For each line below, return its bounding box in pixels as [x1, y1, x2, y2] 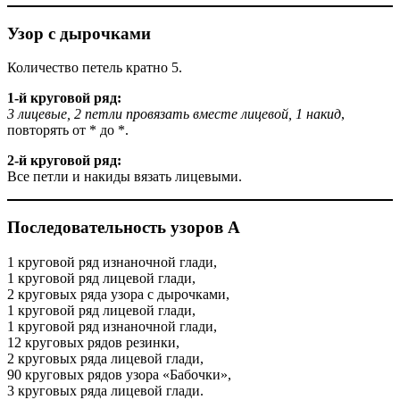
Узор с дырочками [7, 23, 151, 43]
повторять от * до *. [7, 122, 129, 138]
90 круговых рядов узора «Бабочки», [7, 366, 231, 382]
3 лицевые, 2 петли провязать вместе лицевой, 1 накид [7, 106, 341, 122]
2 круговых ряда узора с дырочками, [7, 286, 229, 302]
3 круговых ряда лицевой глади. [7, 382, 204, 398]
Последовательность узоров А [7, 218, 240, 237]
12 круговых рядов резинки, [7, 334, 179, 350]
